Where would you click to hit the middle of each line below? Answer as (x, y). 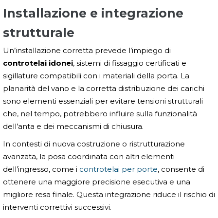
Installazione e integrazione (93, 13)
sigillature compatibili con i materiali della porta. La (96, 75)
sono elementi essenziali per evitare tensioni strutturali (103, 101)
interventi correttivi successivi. (57, 207)
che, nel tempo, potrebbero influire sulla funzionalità (100, 113)
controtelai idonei (38, 63)
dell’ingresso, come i (41, 169)
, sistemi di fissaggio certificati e (130, 63)
